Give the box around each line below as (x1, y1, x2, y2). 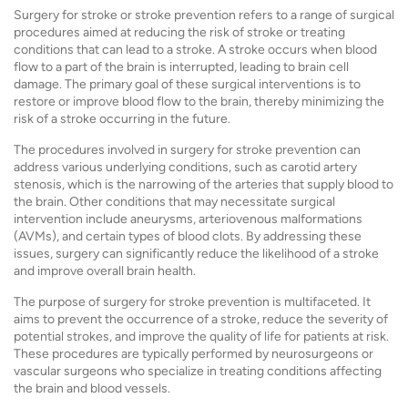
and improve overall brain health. (14, 263, 196, 279)
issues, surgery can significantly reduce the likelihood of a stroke (14, 246, 379, 261)
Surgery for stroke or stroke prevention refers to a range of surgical (14, 7, 394, 23)
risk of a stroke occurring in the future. (14, 111, 230, 127)
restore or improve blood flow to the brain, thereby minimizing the (14, 94, 384, 109)
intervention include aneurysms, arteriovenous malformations (14, 211, 362, 227)
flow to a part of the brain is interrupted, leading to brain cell (14, 59, 349, 75)
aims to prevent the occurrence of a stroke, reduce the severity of (14, 311, 388, 327)
